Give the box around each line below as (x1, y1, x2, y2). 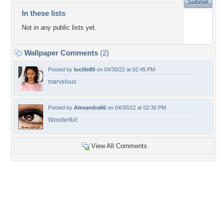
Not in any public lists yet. (22, 24, 97, 32)
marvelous (48, 78, 76, 85)
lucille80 (74, 66, 95, 72)
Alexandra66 (74, 105, 106, 111)
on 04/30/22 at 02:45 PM (95, 66, 155, 72)
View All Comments (91, 142, 147, 150)
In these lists (22, 9, 65, 17)
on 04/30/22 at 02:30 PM (106, 105, 166, 111)
